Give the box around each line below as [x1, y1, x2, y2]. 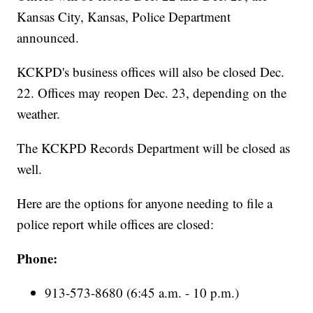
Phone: [17, 248, 58, 268]
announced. [17, 28, 80, 46]
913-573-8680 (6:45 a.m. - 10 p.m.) [45, 283, 240, 301]
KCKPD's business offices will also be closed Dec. [17, 62, 285, 80]
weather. [17, 104, 61, 122]
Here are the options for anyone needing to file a [17, 194, 273, 212]
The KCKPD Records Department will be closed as [17, 138, 291, 156]
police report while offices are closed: [17, 214, 214, 233]
